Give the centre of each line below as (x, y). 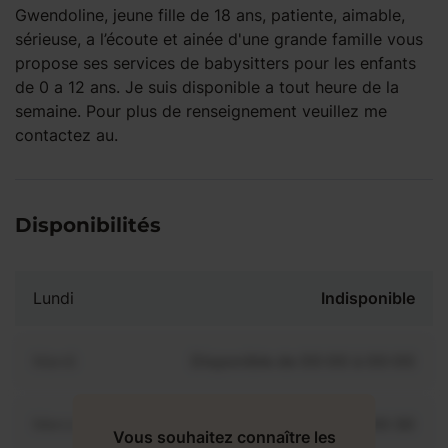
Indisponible (368, 298)
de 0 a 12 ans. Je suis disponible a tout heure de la (207, 87)
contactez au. (66, 135)
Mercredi (66, 424)
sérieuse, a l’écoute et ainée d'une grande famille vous (219, 39)
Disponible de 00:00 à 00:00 (303, 361)
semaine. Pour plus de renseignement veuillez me (201, 111)
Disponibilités (88, 225)
